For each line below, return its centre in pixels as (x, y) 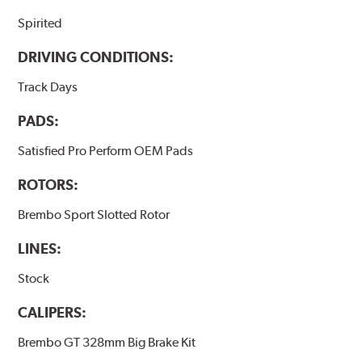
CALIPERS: (53, 313)
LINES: (40, 249)
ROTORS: (48, 184)
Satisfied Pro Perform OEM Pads (106, 150)
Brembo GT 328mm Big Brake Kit (107, 343)
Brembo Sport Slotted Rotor (94, 214)
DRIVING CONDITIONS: (96, 57)
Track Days (48, 86)
